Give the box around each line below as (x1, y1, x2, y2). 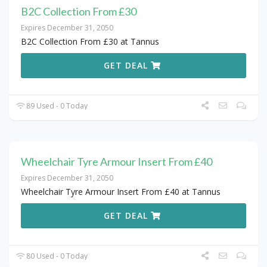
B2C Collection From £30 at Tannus (21, 36, 159, 48)
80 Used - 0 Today (24, 251, 88, 262)
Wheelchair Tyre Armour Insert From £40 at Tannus (21, 186, 221, 198)
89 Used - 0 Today (24, 101, 88, 111)
